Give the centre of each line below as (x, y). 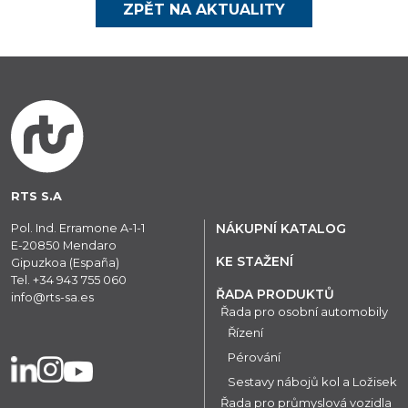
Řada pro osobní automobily (304, 312)
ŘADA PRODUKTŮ (275, 295)
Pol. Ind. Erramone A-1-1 (78, 229)
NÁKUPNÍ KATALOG (281, 229)
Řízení (245, 333)
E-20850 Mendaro (64, 246)
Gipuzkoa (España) (65, 263)
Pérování (254, 357)
